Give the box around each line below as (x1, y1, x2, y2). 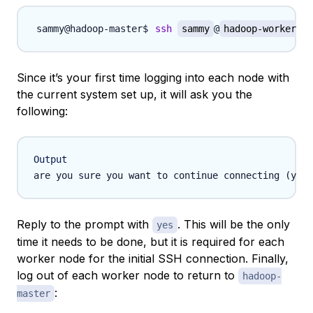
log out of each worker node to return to (17, 268, 238, 283)
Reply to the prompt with (17, 217, 152, 232)
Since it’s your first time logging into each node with (17, 71, 289, 85)
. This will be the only (177, 217, 290, 232)
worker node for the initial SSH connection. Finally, (17, 252, 289, 266)
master (17, 288, 50, 300)
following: (17, 104, 68, 119)
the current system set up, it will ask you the (17, 87, 252, 102)
